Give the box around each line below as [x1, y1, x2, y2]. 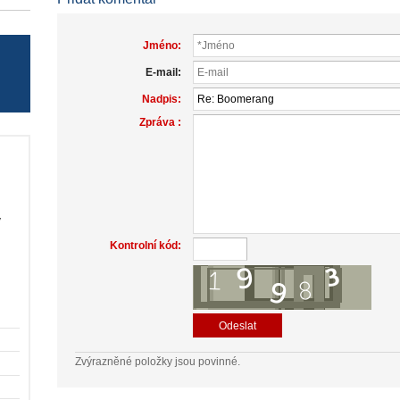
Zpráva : [138, 116, 181, 129]
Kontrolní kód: [109, 239, 181, 253]
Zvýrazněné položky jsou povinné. [75, 354, 240, 368]
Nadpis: [141, 93, 181, 106]
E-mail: [145, 66, 181, 79]
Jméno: [142, 39, 181, 53]
